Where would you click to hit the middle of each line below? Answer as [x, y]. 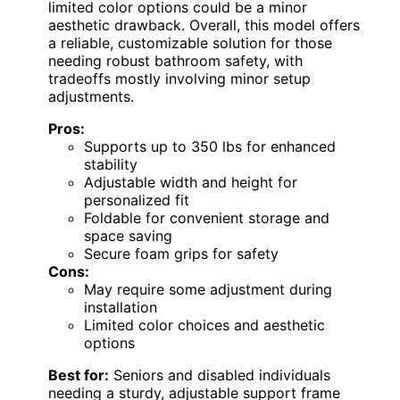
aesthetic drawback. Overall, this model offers [204, 25]
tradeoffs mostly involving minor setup [179, 78]
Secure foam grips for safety [181, 253]
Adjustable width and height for [191, 182]
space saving [128, 235]
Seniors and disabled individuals [220, 375]
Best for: [79, 375]
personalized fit [137, 200]
